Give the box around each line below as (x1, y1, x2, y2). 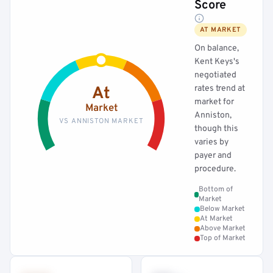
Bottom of (199, 185, 233, 194)
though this (194, 124, 238, 134)
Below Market (200, 204, 245, 214)
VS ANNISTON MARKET (59, 116, 143, 126)
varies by (194, 137, 229, 147)
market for (194, 97, 234, 107)
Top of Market (200, 233, 246, 243)
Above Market (200, 224, 246, 233)
